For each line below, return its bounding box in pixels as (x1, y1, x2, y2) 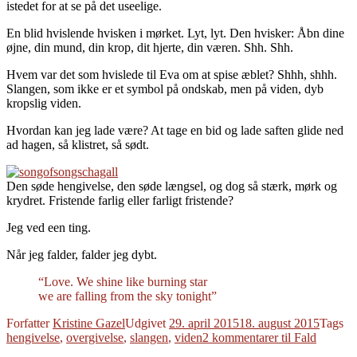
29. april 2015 (169, 316, 239, 331)
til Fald (278, 331, 316, 345)
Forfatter (6, 316, 53, 331)
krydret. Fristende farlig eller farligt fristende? (6, 194, 233, 208)
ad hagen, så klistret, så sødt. (6, 138, 149, 152)
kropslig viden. (6, 96, 81, 111)
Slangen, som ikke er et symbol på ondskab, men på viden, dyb (6, 82, 324, 96)
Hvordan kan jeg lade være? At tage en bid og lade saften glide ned (6, 124, 343, 138)
